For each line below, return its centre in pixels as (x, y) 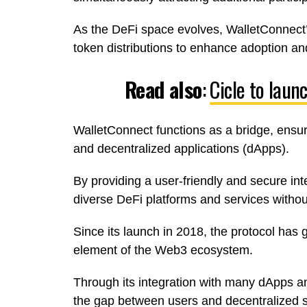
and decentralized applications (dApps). (181, 149)
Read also (163, 90)
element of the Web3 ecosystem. (163, 250)
